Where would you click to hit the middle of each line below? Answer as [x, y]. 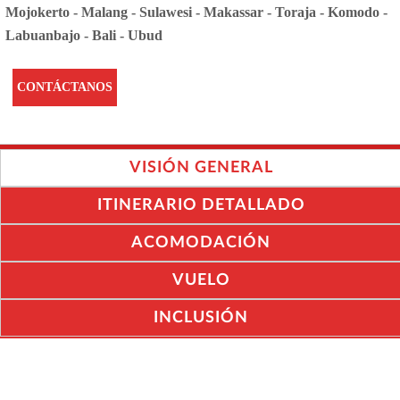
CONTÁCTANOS [65, 87]
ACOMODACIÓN [201, 243]
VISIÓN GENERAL [201, 168]
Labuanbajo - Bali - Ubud [84, 36]
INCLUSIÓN [201, 318]
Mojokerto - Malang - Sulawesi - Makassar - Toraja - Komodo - [196, 12]
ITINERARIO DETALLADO [201, 206]
